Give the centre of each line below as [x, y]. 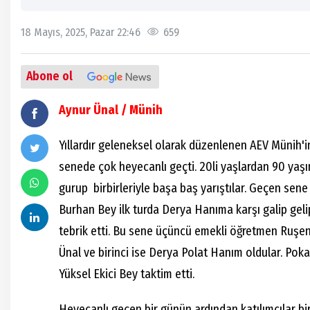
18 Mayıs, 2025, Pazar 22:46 [81, 33]
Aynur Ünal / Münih [111, 110]
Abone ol [49, 77]
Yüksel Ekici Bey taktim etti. [128, 274]
